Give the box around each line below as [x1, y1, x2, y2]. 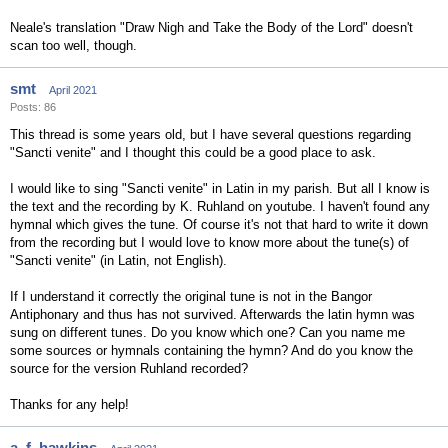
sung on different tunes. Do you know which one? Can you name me [10, 325, 405, 340]
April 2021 [49, 84, 97, 96]
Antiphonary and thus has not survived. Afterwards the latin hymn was [10, 307, 415, 322]
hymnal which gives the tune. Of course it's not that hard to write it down [10, 217, 428, 232]
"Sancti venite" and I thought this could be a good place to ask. [10, 145, 376, 160]
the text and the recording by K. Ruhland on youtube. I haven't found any [10, 199, 430, 214]
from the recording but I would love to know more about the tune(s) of [10, 235, 409, 250]
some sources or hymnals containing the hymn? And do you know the [10, 343, 413, 358]
